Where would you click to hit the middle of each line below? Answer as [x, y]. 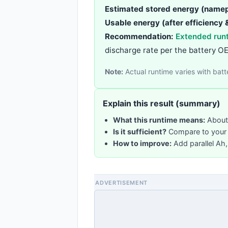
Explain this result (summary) [162, 103]
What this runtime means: [159, 120]
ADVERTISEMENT [121, 183]
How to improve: [142, 143]
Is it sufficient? [140, 131]
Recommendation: [139, 36]
